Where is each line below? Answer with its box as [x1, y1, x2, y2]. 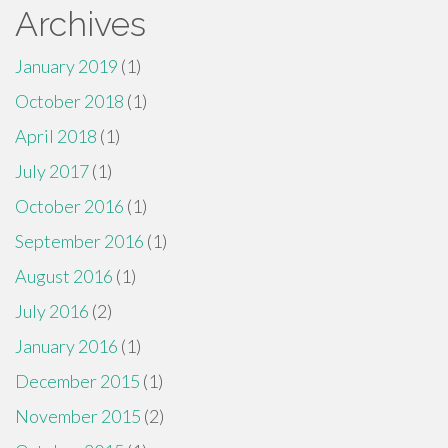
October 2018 [15, 90, 124, 112]
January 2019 [15, 55, 118, 77]
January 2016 [15, 335, 118, 357]
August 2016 [15, 265, 113, 287]
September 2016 [15, 230, 144, 252]
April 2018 [15, 125, 97, 147]
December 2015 [15, 370, 140, 392]
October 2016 [15, 195, 124, 217]
